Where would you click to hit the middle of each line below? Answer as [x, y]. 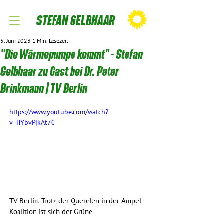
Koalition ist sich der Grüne [52, 211]
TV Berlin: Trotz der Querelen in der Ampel [76, 201]
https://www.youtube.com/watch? [59, 112]
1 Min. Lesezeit [50, 41]
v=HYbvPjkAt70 [32, 122]
